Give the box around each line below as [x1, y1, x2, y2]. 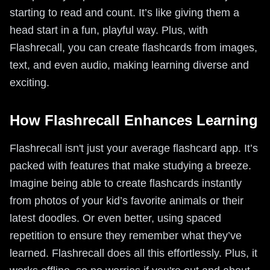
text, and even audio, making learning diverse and [10, 59, 249, 71]
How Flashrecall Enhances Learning [10, 112, 258, 128]
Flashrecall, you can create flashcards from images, [10, 42, 257, 54]
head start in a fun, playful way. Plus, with [10, 24, 208, 36]
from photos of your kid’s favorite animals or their [10, 195, 243, 207]
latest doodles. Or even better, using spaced [10, 212, 221, 224]
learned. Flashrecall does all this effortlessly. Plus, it [10, 247, 257, 259]
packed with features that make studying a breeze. [10, 160, 251, 172]
